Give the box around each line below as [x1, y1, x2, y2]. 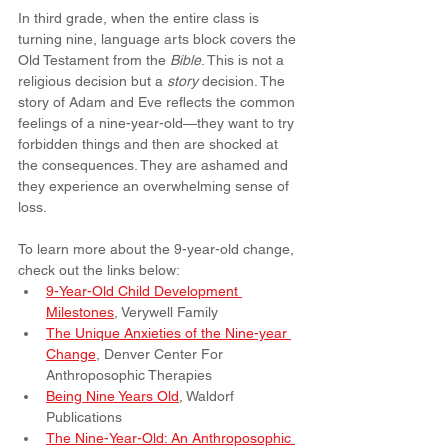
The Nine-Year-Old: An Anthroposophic [46, 429, 295, 446]
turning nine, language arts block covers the [18, 30, 300, 47]
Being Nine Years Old [46, 387, 179, 404]
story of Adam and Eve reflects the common [18, 93, 299, 110]
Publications [46, 408, 122, 425]
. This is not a [201, 51, 288, 68]
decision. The [198, 72, 289, 89]
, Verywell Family [114, 303, 218, 320]
